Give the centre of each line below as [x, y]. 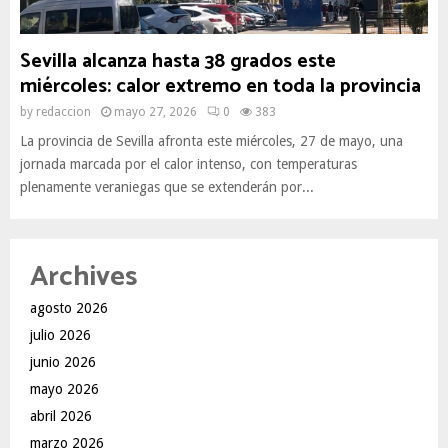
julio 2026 [60, 335]
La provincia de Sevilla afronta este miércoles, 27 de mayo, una [211, 141]
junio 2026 [63, 362]
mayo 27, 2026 [155, 112]
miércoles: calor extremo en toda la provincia [220, 86]
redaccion [63, 112]
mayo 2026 [64, 389]
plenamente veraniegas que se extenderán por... [167, 187]
